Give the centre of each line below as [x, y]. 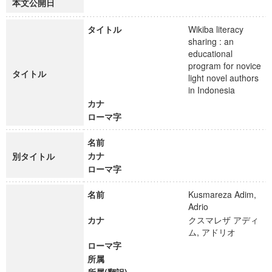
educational [210, 53]
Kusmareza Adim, [222, 194]
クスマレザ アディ [223, 220]
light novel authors [223, 78]
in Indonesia [217, 90]
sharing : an [211, 41]
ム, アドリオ [217, 232]
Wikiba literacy [216, 29]
